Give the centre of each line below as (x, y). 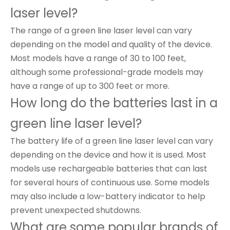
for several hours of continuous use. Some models (110, 183)
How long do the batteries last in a (114, 103)
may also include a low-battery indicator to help (108, 196)
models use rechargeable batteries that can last (109, 169)
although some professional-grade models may (107, 72)
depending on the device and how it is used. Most (108, 155)
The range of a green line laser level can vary (101, 31)
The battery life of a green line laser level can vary (112, 141)
